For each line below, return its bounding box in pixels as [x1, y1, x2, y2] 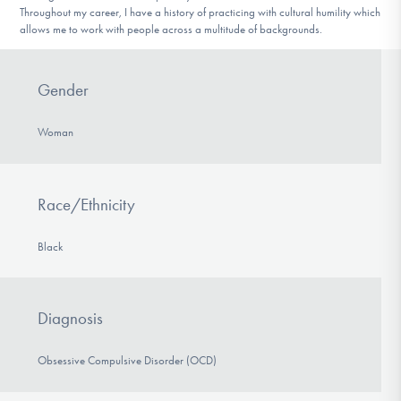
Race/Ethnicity [37, 193, 135, 215]
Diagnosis [37, 308, 103, 329]
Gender [37, 79, 89, 100]
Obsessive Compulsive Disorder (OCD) [37, 354, 217, 368]
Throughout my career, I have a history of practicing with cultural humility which [20, 5, 381, 20]
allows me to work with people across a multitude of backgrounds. [20, 22, 323, 37]
